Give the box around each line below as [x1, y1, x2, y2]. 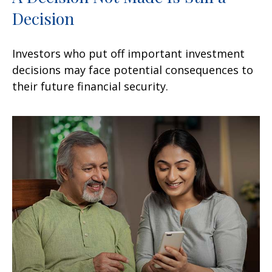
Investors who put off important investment [12, 46, 245, 61]
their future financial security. [12, 78, 168, 93]
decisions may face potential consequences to [12, 62, 253, 77]
